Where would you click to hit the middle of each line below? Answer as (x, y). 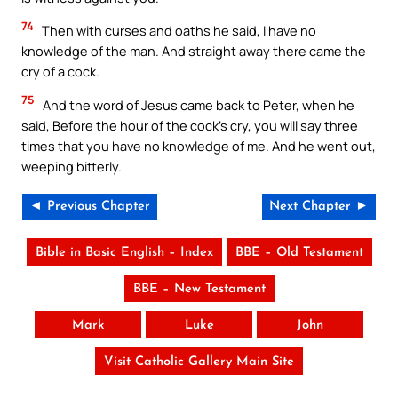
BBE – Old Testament (299, 253)
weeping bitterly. (72, 166)
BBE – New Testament (199, 290)
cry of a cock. (60, 72)
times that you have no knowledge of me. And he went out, (199, 145)
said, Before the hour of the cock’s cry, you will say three (190, 125)
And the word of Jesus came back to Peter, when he (197, 104)
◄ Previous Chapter (90, 207)
